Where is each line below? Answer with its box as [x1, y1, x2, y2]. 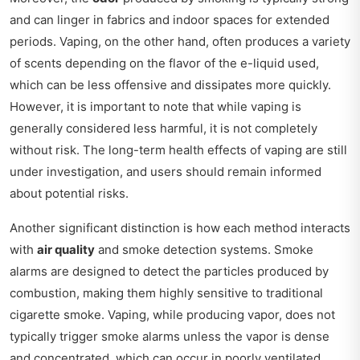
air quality [37, 242, 95, 258]
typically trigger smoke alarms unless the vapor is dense [10, 329, 329, 345]
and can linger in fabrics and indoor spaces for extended [10, 12, 329, 28]
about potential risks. [10, 186, 129, 202]
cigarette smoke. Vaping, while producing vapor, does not [10, 307, 335, 323]
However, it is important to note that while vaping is [10, 99, 301, 115]
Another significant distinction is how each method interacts [10, 220, 350, 236]
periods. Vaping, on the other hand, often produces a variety [10, 34, 350, 50]
